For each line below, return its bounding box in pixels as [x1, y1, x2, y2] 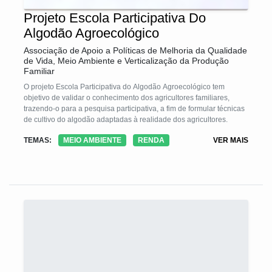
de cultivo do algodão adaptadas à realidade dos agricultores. [24, 115, 228, 123]
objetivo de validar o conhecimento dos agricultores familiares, [24, 93, 229, 101]
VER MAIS [213, 136, 248, 144]
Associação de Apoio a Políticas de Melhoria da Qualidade [24, 45, 247, 55]
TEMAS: [24, 136, 52, 144]
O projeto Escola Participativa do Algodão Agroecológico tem [24, 83, 225, 90]
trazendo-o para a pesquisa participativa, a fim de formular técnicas [24, 104, 245, 112]
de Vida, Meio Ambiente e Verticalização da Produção [24, 55, 229, 66]
